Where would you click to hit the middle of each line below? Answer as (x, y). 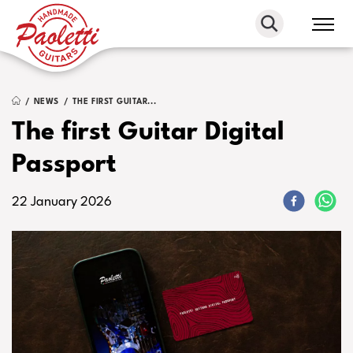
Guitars (52, 48)
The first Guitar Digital (148, 133)
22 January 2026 (62, 202)
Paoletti (52, 16)
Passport (64, 165)
